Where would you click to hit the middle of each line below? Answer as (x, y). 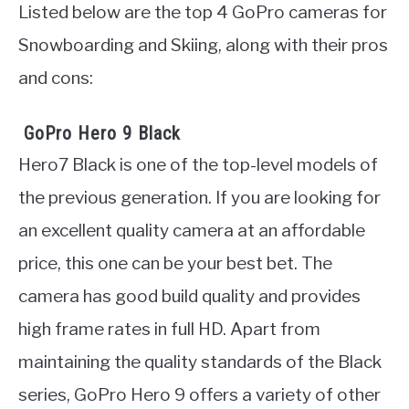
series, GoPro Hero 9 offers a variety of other (199, 394)
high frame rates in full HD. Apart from (169, 329)
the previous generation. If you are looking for (199, 197)
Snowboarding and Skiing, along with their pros (203, 46)
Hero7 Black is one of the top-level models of (198, 164)
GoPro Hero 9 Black (100, 133)
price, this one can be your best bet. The (175, 263)
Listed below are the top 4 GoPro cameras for (203, 13)
